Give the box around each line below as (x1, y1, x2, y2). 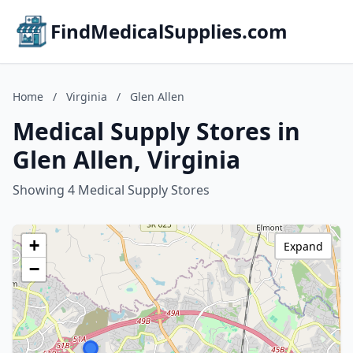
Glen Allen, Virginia (13, 143, 240, 176)
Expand (284, 239, 323, 254)
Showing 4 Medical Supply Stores (13, 181, 210, 199)
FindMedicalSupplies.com (50, 18, 288, 44)
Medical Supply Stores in (13, 115, 300, 147)
